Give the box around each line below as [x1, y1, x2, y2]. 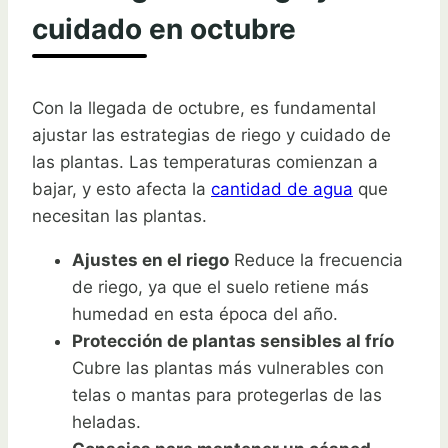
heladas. [72, 412, 141, 433]
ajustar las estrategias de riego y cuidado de [32, 125, 391, 146]
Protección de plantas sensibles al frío [72, 331, 394, 352]
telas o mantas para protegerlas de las [72, 385, 382, 406]
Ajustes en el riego [72, 250, 229, 271]
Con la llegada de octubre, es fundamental [32, 98, 376, 119]
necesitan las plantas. [32, 206, 207, 227]
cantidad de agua [211, 179, 353, 200]
